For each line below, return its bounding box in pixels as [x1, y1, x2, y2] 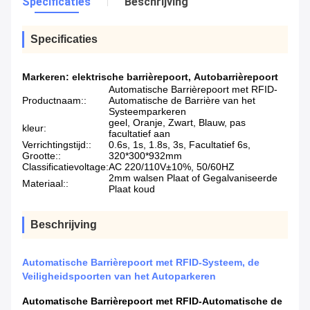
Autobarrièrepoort [194, 71, 278, 83]
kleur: [22, 122, 46, 134]
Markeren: [22, 71, 72, 83]
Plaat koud [109, 183, 155, 195]
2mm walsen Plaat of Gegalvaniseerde [109, 172, 277, 184]
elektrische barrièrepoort [72, 71, 188, 83]
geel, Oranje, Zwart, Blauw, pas [109, 117, 246, 129]
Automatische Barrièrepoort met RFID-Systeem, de [22, 257, 259, 268]
